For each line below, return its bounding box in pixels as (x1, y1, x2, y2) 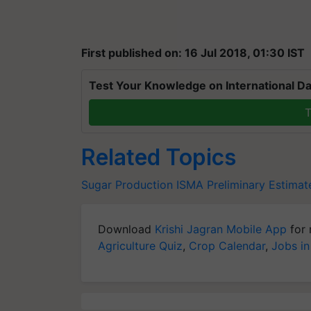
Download (98, 222, 155, 236)
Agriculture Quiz (98, 239, 183, 253)
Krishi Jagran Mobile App (155, 222, 287, 236)
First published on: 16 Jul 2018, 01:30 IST (81, 46, 305, 60)
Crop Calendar (189, 239, 265, 253)
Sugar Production (81, 178, 173, 192)
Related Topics (81, 144, 236, 171)
